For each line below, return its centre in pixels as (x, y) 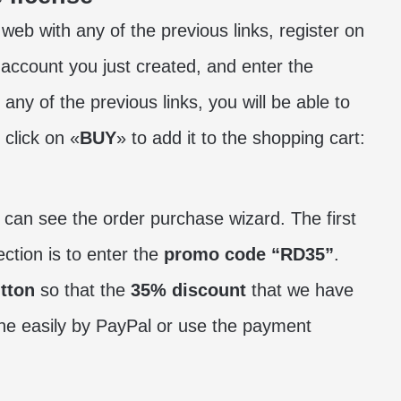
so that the (83, 290)
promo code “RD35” (249, 254)
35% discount (188, 290)
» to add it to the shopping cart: (241, 138)
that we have (300, 290)
